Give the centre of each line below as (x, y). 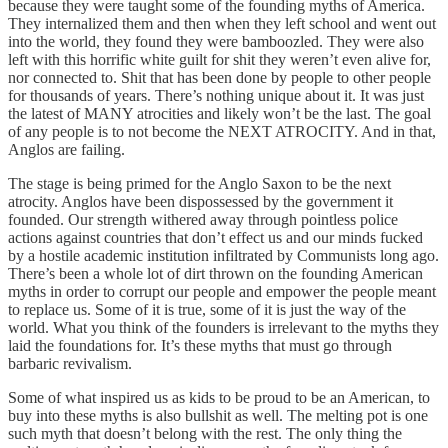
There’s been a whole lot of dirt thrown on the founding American (215, 274)
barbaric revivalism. (70, 364)
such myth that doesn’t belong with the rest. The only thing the (205, 434)
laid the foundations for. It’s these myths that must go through (200, 346)
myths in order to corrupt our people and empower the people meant (222, 292)
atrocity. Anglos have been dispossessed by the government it (200, 202)
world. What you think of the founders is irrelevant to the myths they (223, 328)
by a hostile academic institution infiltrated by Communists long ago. (223, 256)
